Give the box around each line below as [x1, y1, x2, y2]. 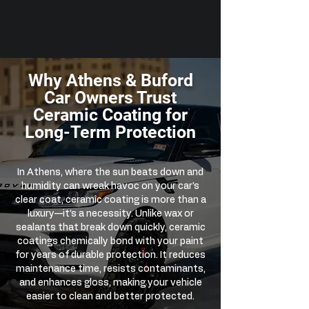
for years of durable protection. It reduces [15, 250, 206, 260]
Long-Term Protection [25, 122, 196, 142]
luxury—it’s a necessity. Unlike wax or [27, 209, 194, 219]
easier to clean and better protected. [26, 292, 195, 301]
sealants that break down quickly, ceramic [15, 223, 206, 232]
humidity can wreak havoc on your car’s [21, 181, 199, 191]
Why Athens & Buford [28, 70, 193, 90]
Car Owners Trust [44, 88, 177, 108]
